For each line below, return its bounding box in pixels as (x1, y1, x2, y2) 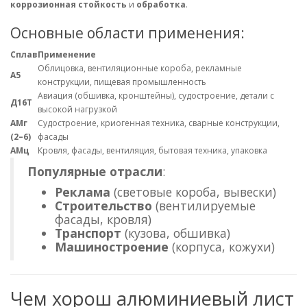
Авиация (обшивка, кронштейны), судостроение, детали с (38, 90, 274, 102)
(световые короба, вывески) (110, 184, 276, 201)
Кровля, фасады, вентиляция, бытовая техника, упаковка (38, 145, 267, 157)
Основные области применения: (10, 23, 245, 43)
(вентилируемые (152, 197, 256, 214)
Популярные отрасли (27, 163, 162, 180)
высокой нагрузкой (38, 103, 117, 116)
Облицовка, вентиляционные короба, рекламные (38, 62, 242, 75)
